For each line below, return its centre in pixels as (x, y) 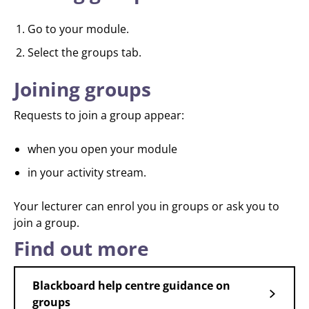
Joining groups (82, 89)
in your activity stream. (87, 172)
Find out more (81, 248)
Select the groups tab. (84, 52)
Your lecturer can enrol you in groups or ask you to (147, 206)
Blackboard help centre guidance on (131, 286)
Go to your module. (78, 29)
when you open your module (102, 149)
